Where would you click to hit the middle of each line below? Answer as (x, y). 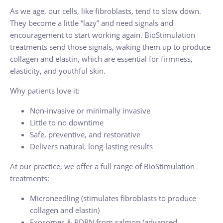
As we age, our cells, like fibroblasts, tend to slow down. (106, 11)
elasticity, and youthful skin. (58, 71)
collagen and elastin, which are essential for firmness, (101, 59)
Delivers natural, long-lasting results (91, 146)
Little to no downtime (67, 122)
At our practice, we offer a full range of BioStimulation (102, 166)
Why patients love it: (45, 91)
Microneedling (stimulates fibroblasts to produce (113, 198)
